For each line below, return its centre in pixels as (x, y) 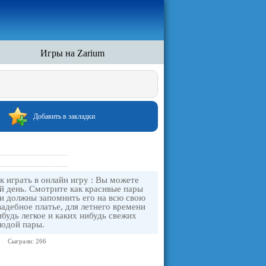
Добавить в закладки (64, 116)
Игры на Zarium (72, 53)
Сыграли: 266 (27, 241)
